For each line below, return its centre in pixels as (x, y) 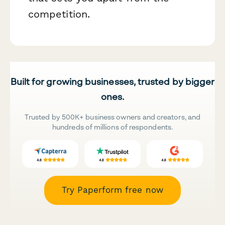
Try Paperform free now (113, 190)
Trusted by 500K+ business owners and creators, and (113, 117)
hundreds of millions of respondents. (113, 127)
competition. (59, 14)
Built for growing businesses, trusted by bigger (113, 82)
